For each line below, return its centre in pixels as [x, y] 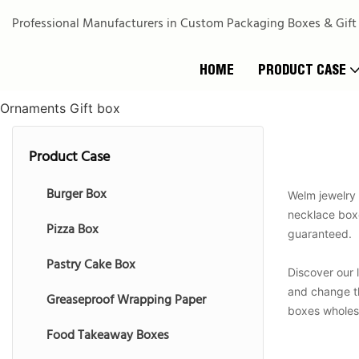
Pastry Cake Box [91, 265]
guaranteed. [321, 234]
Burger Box [77, 195]
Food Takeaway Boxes [108, 336]
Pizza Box [73, 230]
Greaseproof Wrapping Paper [126, 301]
